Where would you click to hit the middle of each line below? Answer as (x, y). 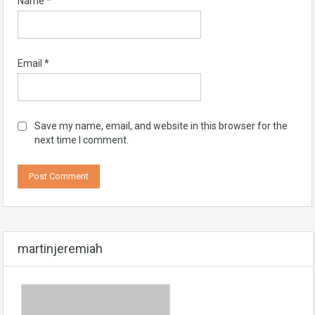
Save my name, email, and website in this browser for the (161, 126)
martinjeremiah (60, 249)
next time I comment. (82, 140)
